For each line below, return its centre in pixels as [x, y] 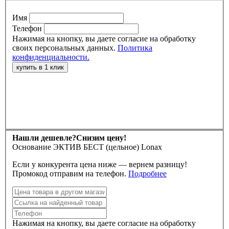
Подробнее [147, 174]
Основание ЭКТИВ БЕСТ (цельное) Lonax [87, 147]
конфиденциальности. [51, 57]
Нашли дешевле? [44, 138]
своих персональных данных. [65, 48]
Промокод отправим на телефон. [107, 174]
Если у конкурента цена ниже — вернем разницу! [100, 165]
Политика [135, 48]
